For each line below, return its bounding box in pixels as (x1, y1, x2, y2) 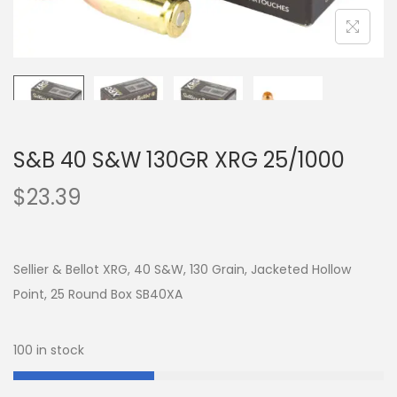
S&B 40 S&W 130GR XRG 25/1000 (13, 145, 345, 175)
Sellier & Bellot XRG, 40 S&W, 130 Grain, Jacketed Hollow (13, 261, 351, 279)
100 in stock (13, 341, 84, 360)
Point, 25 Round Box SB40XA (13, 285, 183, 304)
